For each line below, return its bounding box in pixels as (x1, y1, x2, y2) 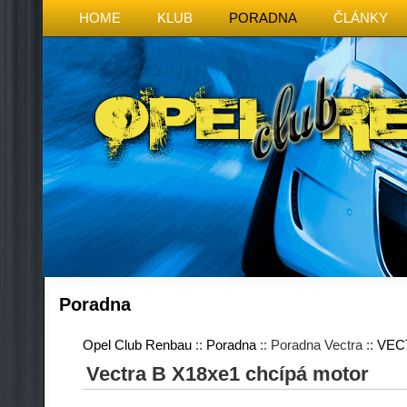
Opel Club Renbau (82, 337, 192, 352)
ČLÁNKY (333, 10, 388, 25)
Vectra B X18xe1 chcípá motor (85, 362, 369, 385)
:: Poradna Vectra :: (255, 337, 377, 352)
